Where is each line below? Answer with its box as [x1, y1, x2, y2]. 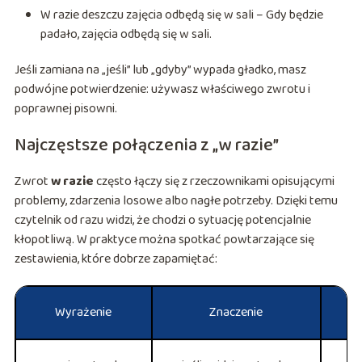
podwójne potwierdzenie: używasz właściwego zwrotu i [14, 79, 310, 100]
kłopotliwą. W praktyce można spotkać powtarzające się [14, 229, 314, 250]
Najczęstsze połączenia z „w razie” [14, 131, 279, 161]
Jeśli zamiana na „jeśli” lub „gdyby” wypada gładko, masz [14, 60, 306, 81]
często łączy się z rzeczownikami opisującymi [93, 171, 335, 192]
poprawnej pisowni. [14, 99, 117, 120]
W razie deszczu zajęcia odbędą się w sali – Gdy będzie [40, 5, 323, 26]
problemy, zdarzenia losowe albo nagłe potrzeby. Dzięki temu [14, 191, 338, 212]
